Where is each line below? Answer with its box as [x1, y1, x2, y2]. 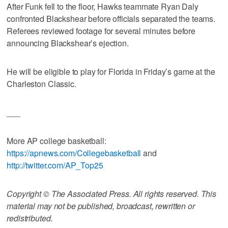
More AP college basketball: [7, 134, 106, 147]
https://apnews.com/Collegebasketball [7, 147, 141, 159]
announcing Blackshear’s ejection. [7, 37, 129, 49]
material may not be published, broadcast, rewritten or [7, 199, 195, 212]
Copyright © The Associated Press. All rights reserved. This [7, 187, 217, 199]
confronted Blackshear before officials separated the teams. [7, 12, 216, 24]
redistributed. [7, 212, 53, 224]
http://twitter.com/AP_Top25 [7, 159, 103, 171]
